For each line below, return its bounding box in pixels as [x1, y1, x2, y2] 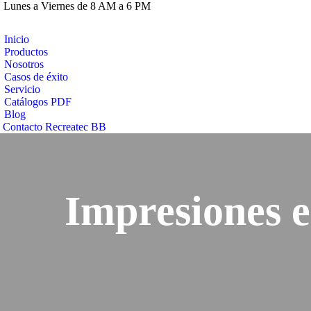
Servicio [4, 83, 40, 95]
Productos [4, 46, 48, 58]
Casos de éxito [4, 71, 68, 83]
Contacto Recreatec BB [3, 121, 106, 133]
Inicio [4, 33, 29, 45]
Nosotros [4, 58, 44, 70]
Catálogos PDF [4, 96, 72, 108]
